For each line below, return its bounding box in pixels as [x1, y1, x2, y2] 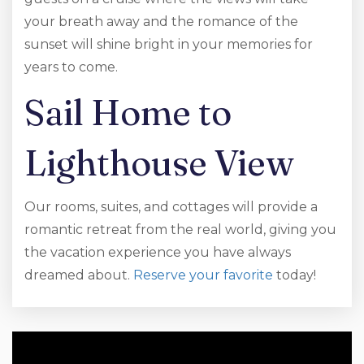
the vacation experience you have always [24, 245, 291, 260]
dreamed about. [24, 267, 133, 283]
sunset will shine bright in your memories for [24, 37, 313, 52]
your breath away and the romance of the [24, 14, 298, 29]
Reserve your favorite [133, 267, 273, 283]
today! [273, 267, 316, 283]
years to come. [24, 59, 118, 75]
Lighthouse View [24, 141, 294, 184]
